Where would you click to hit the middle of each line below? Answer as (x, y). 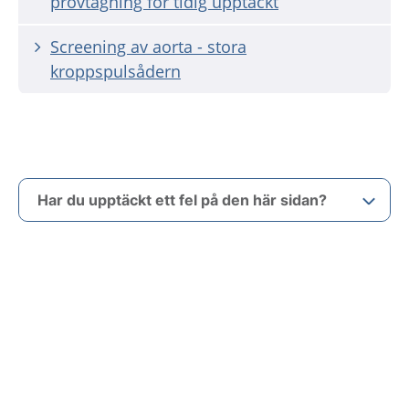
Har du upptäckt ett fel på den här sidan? (182, 200)
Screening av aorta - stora (148, 47)
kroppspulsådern (115, 71)
